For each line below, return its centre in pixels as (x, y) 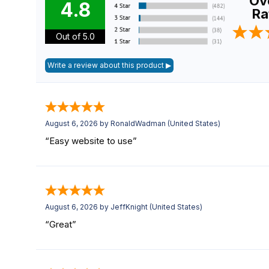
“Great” (61, 224)
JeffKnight (129, 207)
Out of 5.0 (75, 37)
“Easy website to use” (91, 141)
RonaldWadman (138, 123)
